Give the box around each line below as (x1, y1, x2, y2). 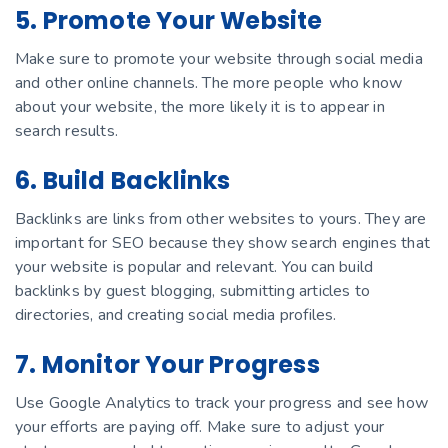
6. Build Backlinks (15, 164, 231, 198)
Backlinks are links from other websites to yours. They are (15, 208, 427, 231)
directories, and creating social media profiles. (15, 304, 337, 327)
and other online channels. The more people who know (15, 72, 403, 95)
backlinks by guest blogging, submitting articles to (15, 280, 371, 303)
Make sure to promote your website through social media (15, 48, 423, 71)
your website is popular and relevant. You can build (15, 256, 374, 279)
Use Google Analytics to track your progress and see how (15, 392, 429, 415)
